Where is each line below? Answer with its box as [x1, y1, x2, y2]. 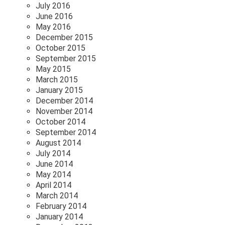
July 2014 [36, 149, 70, 159]
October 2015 [36, 43, 85, 53]
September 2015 [36, 54, 96, 64]
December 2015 [36, 33, 93, 43]
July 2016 [36, 1, 70, 11]
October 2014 [36, 117, 85, 127]
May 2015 [36, 64, 71, 74]
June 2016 [36, 12, 73, 22]
